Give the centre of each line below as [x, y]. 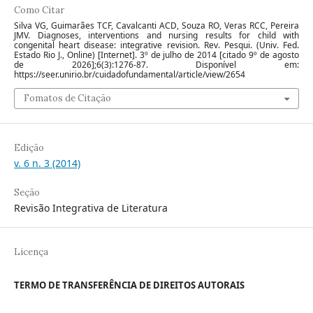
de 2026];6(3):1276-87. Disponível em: [156, 65]
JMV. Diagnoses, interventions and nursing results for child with [156, 36]
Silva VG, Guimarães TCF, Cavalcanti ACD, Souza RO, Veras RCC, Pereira [156, 26]
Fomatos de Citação [67, 99]
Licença [31, 252]
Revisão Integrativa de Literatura [91, 208]
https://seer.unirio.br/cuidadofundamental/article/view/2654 [130, 75]
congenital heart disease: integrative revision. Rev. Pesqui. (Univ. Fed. [156, 45]
